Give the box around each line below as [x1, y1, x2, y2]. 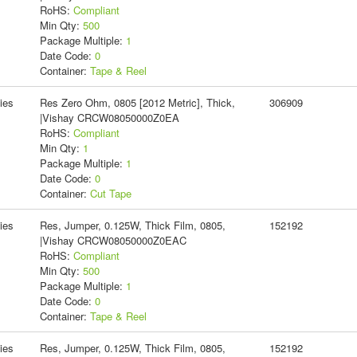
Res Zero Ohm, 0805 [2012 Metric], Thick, [39, 94, 235, 110]
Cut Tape [89, 185, 131, 201]
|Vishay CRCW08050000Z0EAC [39, 232, 186, 248]
